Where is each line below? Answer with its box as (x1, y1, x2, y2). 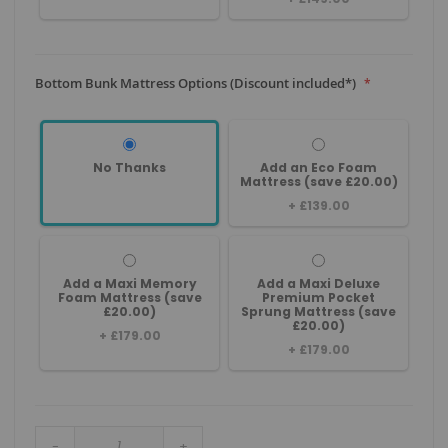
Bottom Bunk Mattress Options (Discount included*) (35, 74, 356, 92)
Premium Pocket (262, 289, 375, 306)
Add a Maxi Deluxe (257, 275, 380, 292)
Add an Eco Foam (260, 159, 377, 176)
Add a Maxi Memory (62, 275, 197, 292)
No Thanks (93, 159, 166, 176)
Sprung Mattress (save (241, 303, 396, 320)
